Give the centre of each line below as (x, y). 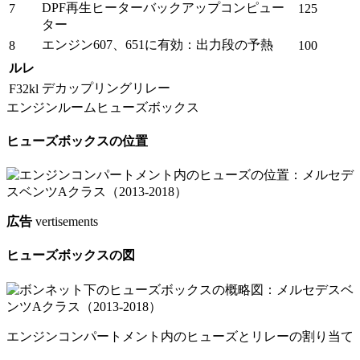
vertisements (65, 222)
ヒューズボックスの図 (71, 256)
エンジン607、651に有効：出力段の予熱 (157, 44)
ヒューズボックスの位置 (77, 141)
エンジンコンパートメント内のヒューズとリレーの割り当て (180, 336)
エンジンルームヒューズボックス (103, 107)
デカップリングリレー (106, 88)
